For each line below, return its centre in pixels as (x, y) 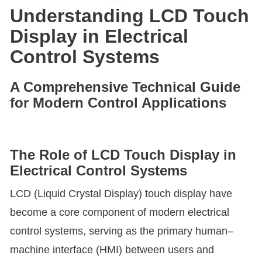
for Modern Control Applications (118, 103)
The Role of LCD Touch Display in (123, 155)
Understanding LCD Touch (130, 16)
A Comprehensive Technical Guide (125, 87)
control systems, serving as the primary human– (122, 231)
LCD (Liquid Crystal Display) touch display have (121, 194)
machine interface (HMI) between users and (112, 250)
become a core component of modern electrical (120, 212)
